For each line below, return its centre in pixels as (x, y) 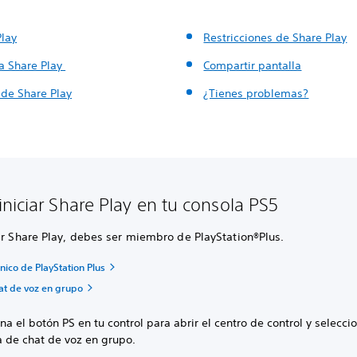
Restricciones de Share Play (275, 37)
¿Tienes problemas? (256, 93)
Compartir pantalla (253, 65)
